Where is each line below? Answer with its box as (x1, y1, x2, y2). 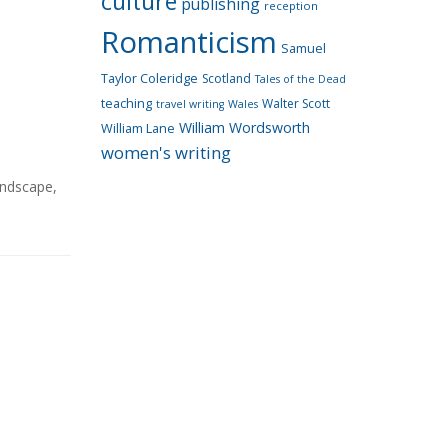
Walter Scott (262, 95, 330, 112)
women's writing (101, 141, 231, 164)
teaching (101, 95, 152, 112)
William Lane (101, 120, 175, 137)
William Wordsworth (179, 118, 310, 137)
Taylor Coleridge (101, 70, 198, 87)
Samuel (281, 40, 326, 57)
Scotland (202, 70, 251, 87)
